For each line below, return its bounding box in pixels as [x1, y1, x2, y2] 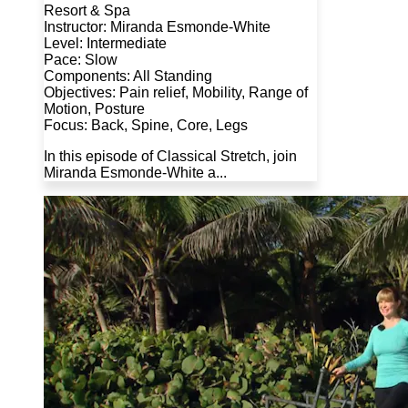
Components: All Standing [44, 68, 212, 85]
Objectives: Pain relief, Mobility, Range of [44, 85, 308, 101]
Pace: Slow [44, 52, 117, 68]
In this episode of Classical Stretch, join [44, 148, 297, 165]
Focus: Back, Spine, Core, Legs [44, 117, 248, 134]
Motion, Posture [44, 101, 145, 117]
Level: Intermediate [44, 36, 167, 52]
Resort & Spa [44, 3, 130, 19]
